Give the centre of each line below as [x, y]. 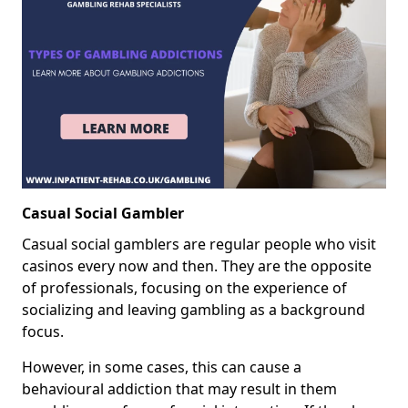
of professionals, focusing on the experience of [184, 287]
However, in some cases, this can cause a [162, 367]
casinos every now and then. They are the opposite [197, 265]
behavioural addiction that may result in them [179, 388]
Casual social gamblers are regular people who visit [199, 244]
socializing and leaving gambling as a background [194, 309]
